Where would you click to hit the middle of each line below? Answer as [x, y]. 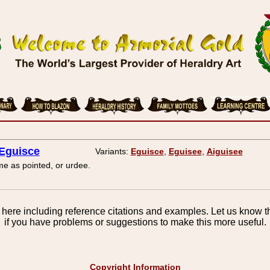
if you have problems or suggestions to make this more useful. [135, 222]
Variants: [113, 151]
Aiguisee [224, 151]
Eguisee [185, 151]
